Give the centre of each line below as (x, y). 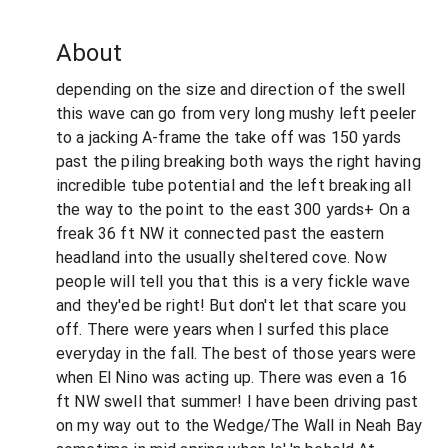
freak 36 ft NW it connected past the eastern (220, 233)
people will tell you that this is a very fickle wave (233, 281)
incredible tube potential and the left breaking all (233, 185)
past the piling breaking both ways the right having (238, 161)
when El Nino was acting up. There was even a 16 (232, 377)
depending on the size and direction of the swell (231, 89)
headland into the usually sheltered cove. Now (221, 257)
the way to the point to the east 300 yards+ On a (233, 209)
